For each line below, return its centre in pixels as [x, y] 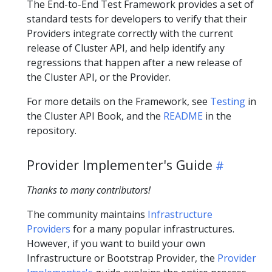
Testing [228, 102]
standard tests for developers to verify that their [137, 19]
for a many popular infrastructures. [152, 229]
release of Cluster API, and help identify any [126, 48]
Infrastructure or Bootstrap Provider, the [122, 258]
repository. [52, 131]
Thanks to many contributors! [89, 190]
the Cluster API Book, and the [95, 116]
